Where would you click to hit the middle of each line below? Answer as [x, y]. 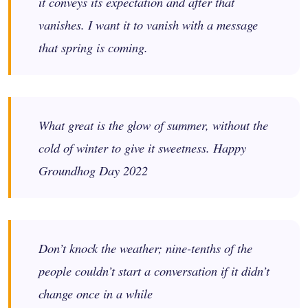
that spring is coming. [93, 47]
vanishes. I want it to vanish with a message [148, 25]
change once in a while [96, 294]
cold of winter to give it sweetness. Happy [142, 148]
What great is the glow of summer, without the [153, 125]
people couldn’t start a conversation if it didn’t [154, 271]
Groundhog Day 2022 [93, 170]
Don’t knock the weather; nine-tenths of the [145, 248]
